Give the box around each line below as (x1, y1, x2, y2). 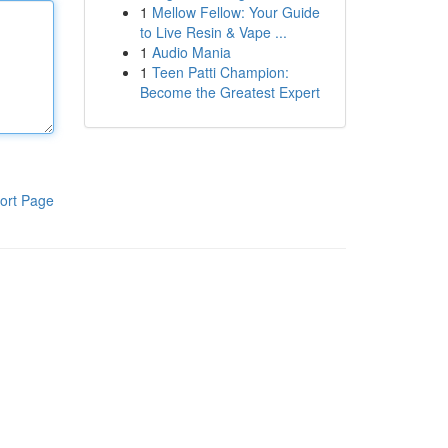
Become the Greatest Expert (139, 82, 320, 102)
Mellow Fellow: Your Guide (151, 2, 320, 22)
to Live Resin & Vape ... (139, 22, 287, 42)
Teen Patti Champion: (151, 62, 289, 82)
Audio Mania (151, 42, 231, 62)
